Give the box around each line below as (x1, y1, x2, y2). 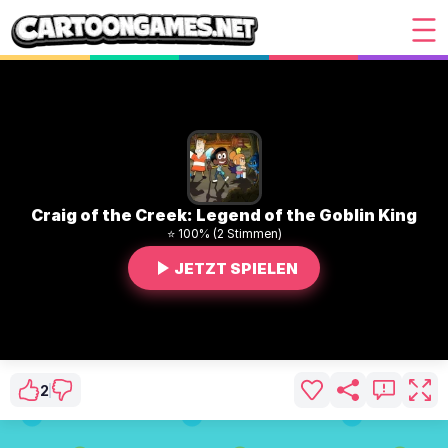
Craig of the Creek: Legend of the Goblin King (31, 205, 417, 225)
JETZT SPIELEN (174, 258, 298, 278)
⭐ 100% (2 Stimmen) (166, 226, 282, 241)
